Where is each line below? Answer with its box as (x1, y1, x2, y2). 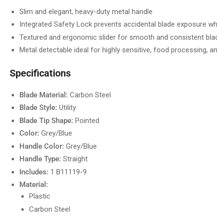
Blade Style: (19, 103, 57, 112)
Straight (61, 155, 88, 164)
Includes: (19, 167, 48, 176)
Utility (57, 103, 76, 112)
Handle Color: (19, 141, 64, 151)
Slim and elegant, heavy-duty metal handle (19, 7, 153, 16)
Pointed (73, 116, 99, 125)
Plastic (29, 192, 50, 201)
